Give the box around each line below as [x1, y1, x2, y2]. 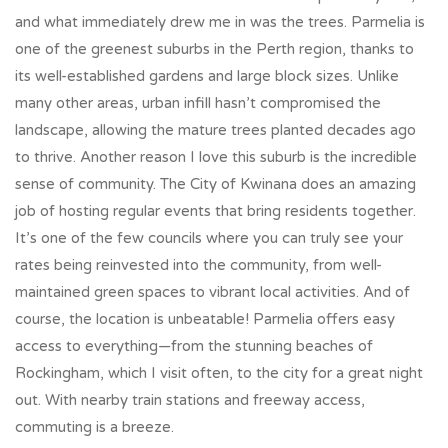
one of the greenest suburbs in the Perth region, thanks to [15, 39, 414, 58]
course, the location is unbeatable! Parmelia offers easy [15, 309, 395, 328]
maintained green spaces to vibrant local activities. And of [15, 282, 410, 301]
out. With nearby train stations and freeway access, [15, 390, 365, 409]
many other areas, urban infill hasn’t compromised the [15, 93, 381, 112]
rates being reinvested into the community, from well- [15, 255, 382, 274]
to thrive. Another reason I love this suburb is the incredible [15, 147, 417, 166]
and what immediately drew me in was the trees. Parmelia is [15, 12, 425, 31]
